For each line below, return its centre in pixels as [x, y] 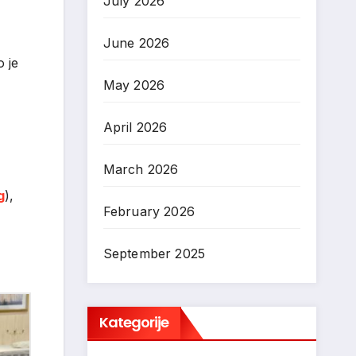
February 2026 [149, 211]
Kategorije [134, 322]
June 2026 [136, 43]
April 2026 [135, 127]
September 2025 [154, 253]
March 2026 [141, 169]
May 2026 [134, 85]
